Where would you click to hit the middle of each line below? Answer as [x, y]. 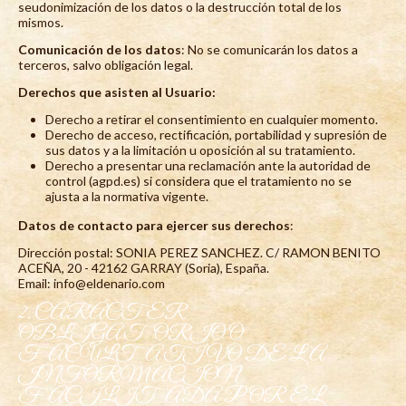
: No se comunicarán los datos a [270, 49]
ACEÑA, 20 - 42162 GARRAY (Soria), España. [144, 267]
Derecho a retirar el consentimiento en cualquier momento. [212, 119]
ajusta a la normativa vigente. [127, 196]
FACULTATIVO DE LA [172, 354]
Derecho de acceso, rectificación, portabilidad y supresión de [216, 134]
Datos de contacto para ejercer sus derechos [154, 225]
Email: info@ [52, 283]
